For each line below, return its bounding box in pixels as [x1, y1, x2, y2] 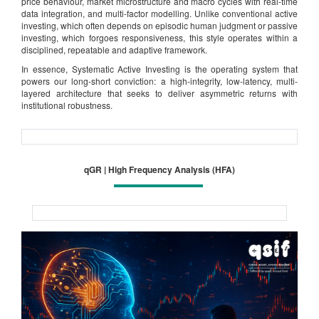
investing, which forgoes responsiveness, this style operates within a [21, 31, 298, 43]
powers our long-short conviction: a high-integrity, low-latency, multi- [21, 74, 298, 87]
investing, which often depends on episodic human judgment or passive [21, 19, 298, 31]
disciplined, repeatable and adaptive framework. [21, 43, 207, 56]
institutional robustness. [21, 98, 113, 111]
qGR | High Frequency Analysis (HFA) [84, 162, 235, 176]
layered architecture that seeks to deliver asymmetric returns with [21, 86, 298, 99]
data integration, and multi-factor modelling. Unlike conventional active [21, 6, 298, 19]
